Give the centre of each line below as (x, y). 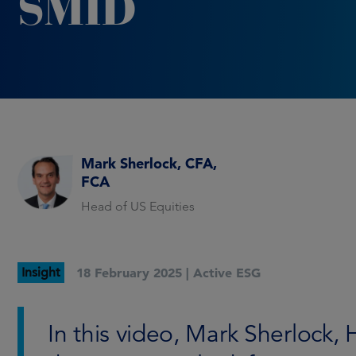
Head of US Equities (138, 206)
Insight (41, 273)
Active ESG (227, 273)
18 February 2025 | (133, 273)
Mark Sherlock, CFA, (149, 163)
